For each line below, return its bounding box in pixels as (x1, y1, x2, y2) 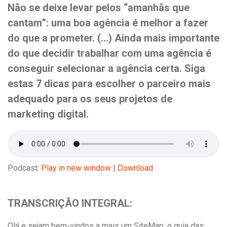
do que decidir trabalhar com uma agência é (8, 47, 211, 59)
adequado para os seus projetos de (8, 93, 172, 105)
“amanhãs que (124, 2, 190, 14)
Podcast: (8, 163, 41, 173)
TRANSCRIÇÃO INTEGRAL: (8, 197, 132, 209)
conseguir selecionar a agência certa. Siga (8, 62, 205, 74)
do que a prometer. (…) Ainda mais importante (8, 32, 219, 44)
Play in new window (41, 163, 111, 173)
